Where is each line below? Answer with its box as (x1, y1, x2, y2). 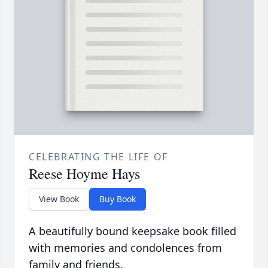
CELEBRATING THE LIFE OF (29, 150, 168, 164)
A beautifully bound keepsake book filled (29, 224, 236, 239)
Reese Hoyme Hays (29, 164, 140, 184)
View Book (39, 193, 79, 205)
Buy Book (99, 193, 136, 205)
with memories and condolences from (29, 240, 222, 255)
